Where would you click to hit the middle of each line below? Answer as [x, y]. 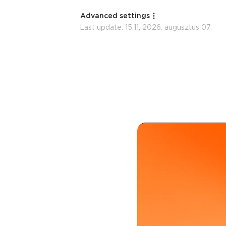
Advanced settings [115, 16]
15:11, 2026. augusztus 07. [168, 27]
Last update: [102, 27]
